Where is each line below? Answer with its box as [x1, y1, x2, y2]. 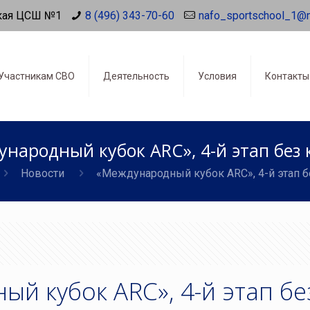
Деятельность [102, 71, 170, 82]
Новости [20, 167, 64, 180]
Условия [197, 71, 237, 82]
